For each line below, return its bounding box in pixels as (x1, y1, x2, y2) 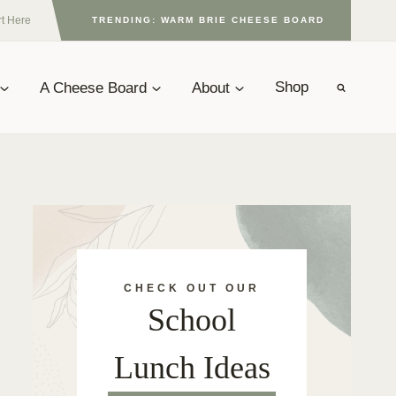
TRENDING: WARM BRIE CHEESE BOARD (92, 15, 324, 25)
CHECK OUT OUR (124, 282, 260, 295)
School (148, 302, 236, 339)
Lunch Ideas (113, 350, 270, 386)
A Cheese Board (40, 79, 147, 96)
